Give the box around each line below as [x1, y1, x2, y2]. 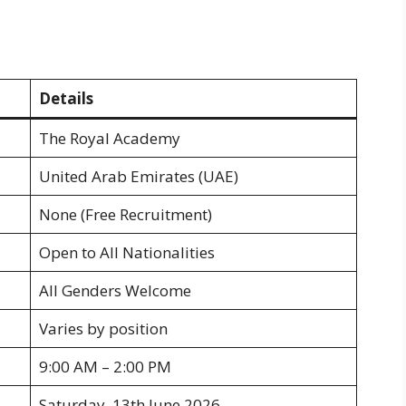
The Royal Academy [38, 127, 180, 149]
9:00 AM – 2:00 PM [38, 355, 171, 377]
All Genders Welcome [38, 279, 191, 301]
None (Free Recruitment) [38, 203, 212, 225]
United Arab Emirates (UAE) [38, 165, 238, 187]
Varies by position [38, 317, 168, 339]
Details [38, 87, 93, 109]
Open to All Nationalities [38, 241, 215, 263]
